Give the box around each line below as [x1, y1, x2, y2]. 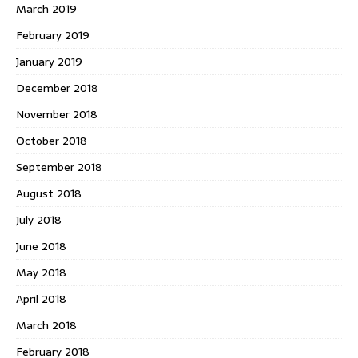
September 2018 [16, 157, 102, 176]
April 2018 [16, 289, 66, 308]
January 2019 [16, 52, 82, 70]
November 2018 [16, 105, 97, 123]
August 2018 [16, 184, 82, 202]
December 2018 [16, 78, 98, 97]
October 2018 [16, 131, 87, 149]
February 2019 [16, 26, 89, 44]
